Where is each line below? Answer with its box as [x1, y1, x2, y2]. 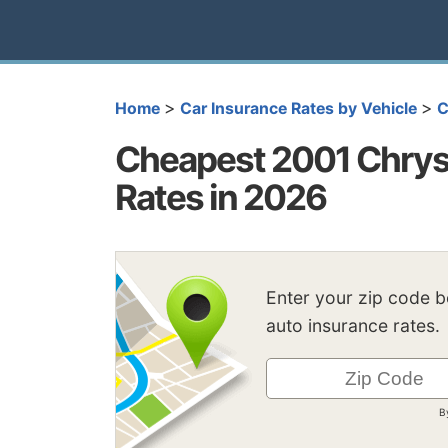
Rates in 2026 [115, 175, 326, 218]
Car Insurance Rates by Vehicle [180, 99, 417, 118]
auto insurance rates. [266, 315, 440, 337]
